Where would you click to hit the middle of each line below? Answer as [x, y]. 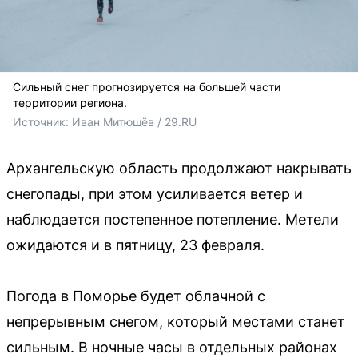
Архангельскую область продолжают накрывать [179, 168]
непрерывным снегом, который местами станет [176, 321]
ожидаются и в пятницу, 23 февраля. [135, 245]
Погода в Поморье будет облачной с [136, 296]
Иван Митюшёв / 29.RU [134, 121]
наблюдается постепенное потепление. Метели [173, 219]
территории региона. [70, 102]
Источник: [42, 121]
